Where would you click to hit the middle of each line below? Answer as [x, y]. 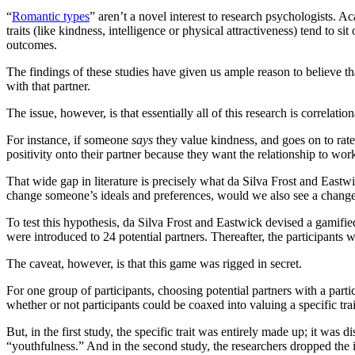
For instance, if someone [69, 139]
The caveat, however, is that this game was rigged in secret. [154, 263]
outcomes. [32, 44]
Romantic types [51, 16]
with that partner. [48, 86]
